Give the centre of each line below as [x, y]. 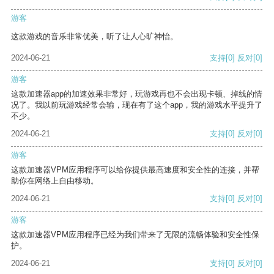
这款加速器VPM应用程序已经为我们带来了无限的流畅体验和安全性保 [135, 235]
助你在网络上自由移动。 [55, 181]
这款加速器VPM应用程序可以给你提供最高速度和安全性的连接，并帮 [135, 170]
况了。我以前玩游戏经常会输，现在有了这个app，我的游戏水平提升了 [137, 105]
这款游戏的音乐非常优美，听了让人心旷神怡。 [94, 37]
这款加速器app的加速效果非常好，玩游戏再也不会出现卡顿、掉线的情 [137, 94]
